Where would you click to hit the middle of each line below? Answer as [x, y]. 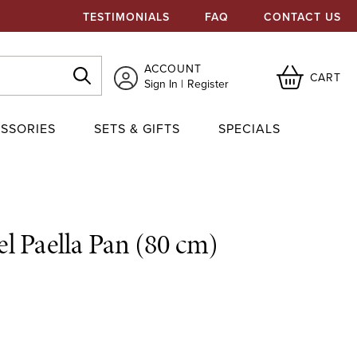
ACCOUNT [173, 69]
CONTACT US [302, 17]
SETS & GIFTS [137, 129]
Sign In [161, 84]
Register [208, 84]
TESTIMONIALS [126, 17]
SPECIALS [249, 129]
